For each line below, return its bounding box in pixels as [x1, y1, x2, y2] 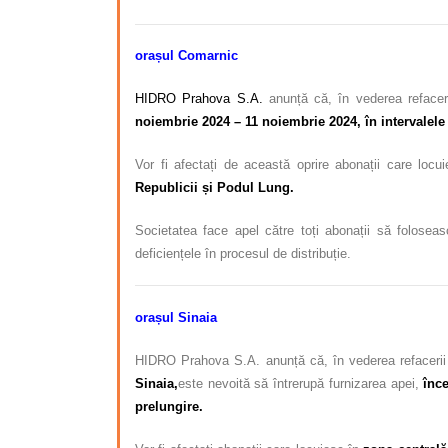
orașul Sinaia [135, 309, 217, 325]
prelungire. [135, 398, 203, 414]
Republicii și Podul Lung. [135, 180, 294, 196]
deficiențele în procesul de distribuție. [135, 246, 351, 262]
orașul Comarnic [135, 48, 238, 64]
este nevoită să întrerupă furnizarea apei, [178, 375, 424, 391]
